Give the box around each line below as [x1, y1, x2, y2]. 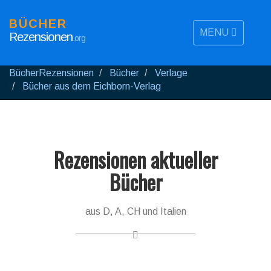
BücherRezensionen [9, 68, 94, 78]
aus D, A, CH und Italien [85, 206, 186, 217]
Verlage [155, 68, 188, 78]
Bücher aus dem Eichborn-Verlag [22, 81, 161, 91]
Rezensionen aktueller [53, 144, 218, 175]
